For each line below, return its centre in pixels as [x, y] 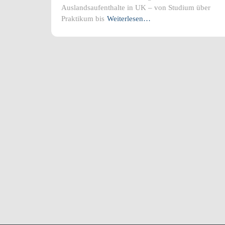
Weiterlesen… [129, 18]
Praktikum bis [83, 18]
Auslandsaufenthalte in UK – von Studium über [136, 7]
